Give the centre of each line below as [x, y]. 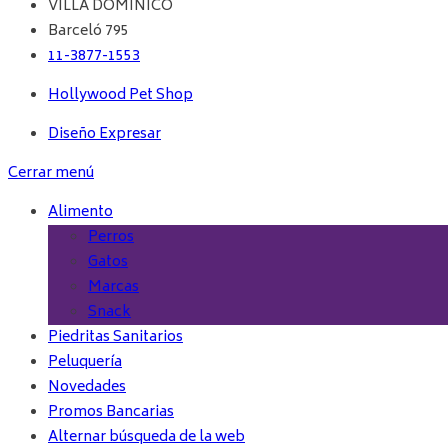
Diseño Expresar [104, 135]
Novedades [87, 388]
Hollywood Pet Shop [120, 96]
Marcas [113, 288]
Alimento [80, 213]
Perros [111, 238]
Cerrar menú [51, 174]
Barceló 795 [88, 32]
